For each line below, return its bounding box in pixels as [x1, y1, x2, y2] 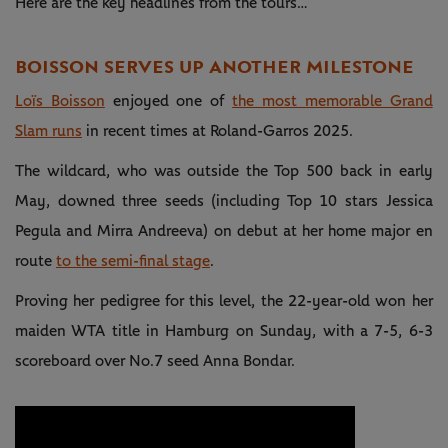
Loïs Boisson [15, 93, 105, 110]
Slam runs [15, 123, 82, 140]
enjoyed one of [104, 93, 233, 110]
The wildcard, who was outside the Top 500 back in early [15, 163, 433, 180]
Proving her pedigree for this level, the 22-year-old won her [15, 293, 433, 310]
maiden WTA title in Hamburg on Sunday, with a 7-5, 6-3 [15, 323, 433, 340]
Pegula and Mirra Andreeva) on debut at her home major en [15, 223, 433, 240]
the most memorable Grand [232, 93, 433, 110]
